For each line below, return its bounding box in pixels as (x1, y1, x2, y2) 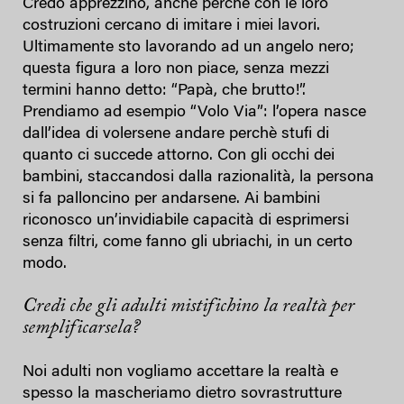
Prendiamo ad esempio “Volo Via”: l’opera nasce (23, 105, 366, 122)
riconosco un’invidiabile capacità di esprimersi (23, 213, 349, 230)
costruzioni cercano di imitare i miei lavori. (23, 18, 320, 35)
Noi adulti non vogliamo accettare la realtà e (23, 364, 338, 381)
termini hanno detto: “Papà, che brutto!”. (23, 83, 306, 100)
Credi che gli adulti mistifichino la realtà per (23, 297, 354, 317)
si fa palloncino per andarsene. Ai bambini (23, 191, 320, 208)
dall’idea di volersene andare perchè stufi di (23, 126, 329, 143)
